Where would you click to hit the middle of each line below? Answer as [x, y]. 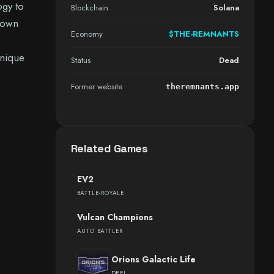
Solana [226, 8]
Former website [96, 87]
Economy [87, 34]
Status [80, 60]
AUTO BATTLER [100, 231]
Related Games [109, 148]
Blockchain [89, 8]
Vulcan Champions [115, 217]
